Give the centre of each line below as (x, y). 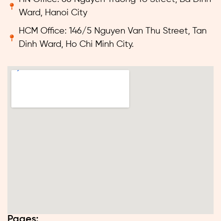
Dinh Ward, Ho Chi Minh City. (76, 44)
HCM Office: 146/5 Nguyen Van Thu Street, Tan (112, 31)
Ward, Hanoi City (53, 13)
